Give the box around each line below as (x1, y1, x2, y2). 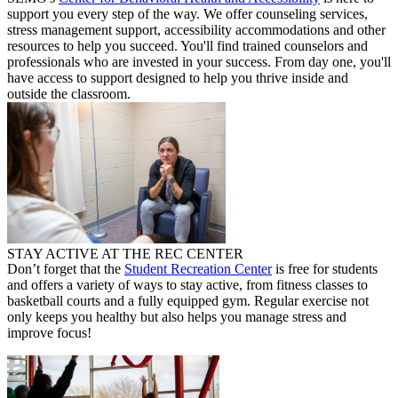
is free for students (272, 261, 378, 277)
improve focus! (7, 325, 95, 341)
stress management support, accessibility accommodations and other (7, 21, 386, 37)
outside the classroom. (7, 85, 131, 101)
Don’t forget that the (7, 261, 124, 277)
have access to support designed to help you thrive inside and (7, 69, 348, 85)
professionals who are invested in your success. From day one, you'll (7, 53, 391, 69)
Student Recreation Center (124, 261, 272, 277)
